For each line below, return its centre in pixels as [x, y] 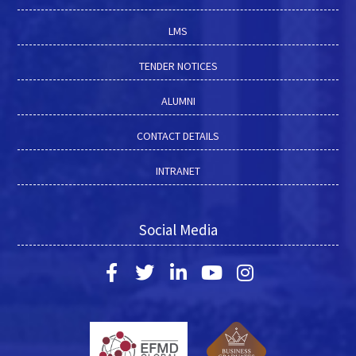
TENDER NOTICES [178, 66]
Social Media [178, 229]
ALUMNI [178, 101]
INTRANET [178, 170]
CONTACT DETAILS [178, 135]
